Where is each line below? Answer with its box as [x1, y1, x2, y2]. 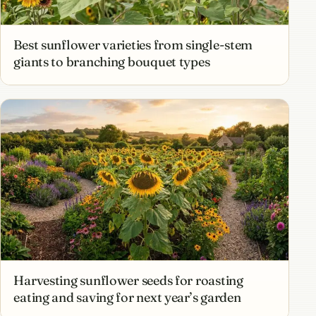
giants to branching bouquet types [13, 54, 210, 71]
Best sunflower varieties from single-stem [13, 37, 253, 54]
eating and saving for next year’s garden [13, 288, 241, 305]
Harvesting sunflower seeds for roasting [13, 272, 243, 288]
